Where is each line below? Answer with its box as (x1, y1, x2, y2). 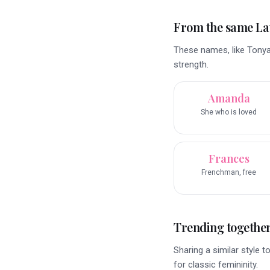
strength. (174, 59, 209, 71)
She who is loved (201, 108, 257, 117)
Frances (208, 151, 250, 166)
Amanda (207, 91, 250, 106)
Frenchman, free (201, 168, 256, 177)
